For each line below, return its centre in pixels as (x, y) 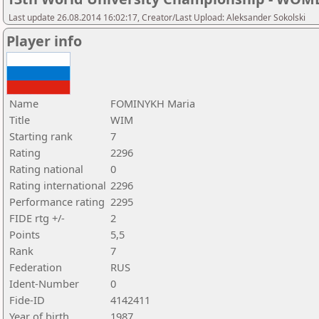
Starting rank (41, 136)
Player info (44, 41)
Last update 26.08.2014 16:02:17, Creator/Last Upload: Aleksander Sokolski (157, 17)
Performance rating (57, 202)
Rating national (46, 169)
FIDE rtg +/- (37, 218)
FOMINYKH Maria (153, 103)
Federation (36, 267)
